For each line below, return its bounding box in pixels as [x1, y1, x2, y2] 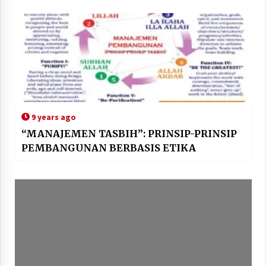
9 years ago [29, 111, 76, 122]
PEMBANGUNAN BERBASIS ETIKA [21, 141, 196, 154]
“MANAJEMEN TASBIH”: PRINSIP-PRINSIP [21, 127, 237, 140]
